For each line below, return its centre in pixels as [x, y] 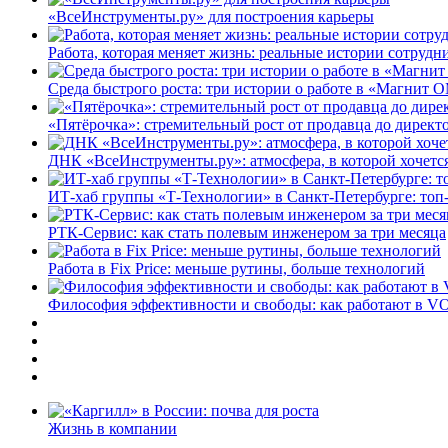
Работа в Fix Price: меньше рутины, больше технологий [236, 268]
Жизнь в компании [112, 428]
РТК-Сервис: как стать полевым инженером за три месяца [247, 232]
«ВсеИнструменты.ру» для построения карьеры [211, 16]
